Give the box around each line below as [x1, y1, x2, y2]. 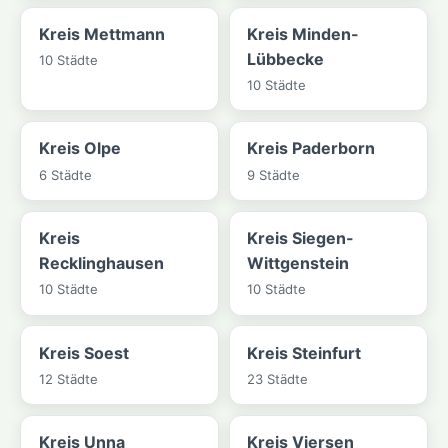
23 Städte [247, 370, 309, 387]
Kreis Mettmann [38, 23, 165, 44]
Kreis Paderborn [247, 138, 376, 159]
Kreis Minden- [247, 23, 360, 44]
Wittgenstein [247, 253, 350, 274]
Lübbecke [247, 48, 325, 69]
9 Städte [247, 166, 301, 183]
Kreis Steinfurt [247, 342, 362, 363]
